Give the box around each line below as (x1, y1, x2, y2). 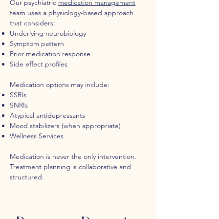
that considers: (10, 19, 55, 27)
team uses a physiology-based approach (10, 8, 133, 17)
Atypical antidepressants (10, 111, 85, 120)
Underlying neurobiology (10, 29, 86, 38)
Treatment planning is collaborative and (10, 162, 131, 171)
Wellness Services (10, 131, 64, 140)
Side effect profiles (10, 60, 67, 68)
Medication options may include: (10, 80, 109, 89)
